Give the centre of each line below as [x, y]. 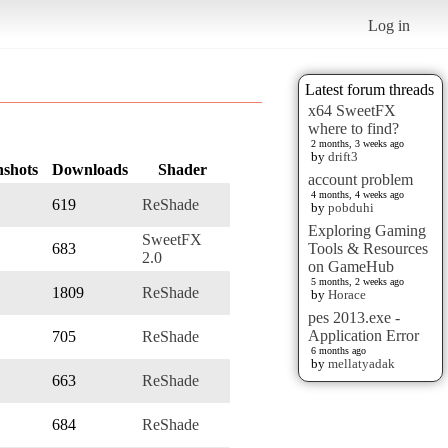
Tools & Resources [368, 248]
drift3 [343, 156]
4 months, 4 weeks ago [357, 194]
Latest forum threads [369, 89]
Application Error [363, 335]
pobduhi [351, 207]
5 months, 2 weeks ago [357, 281]
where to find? [353, 128]
